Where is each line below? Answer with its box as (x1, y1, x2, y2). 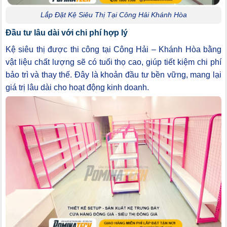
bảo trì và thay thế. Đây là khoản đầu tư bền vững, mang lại (6, 70, 221, 80)
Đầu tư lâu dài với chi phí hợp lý (6, 28, 128, 37)
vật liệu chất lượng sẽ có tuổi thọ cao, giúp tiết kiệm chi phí (6, 58, 221, 67)
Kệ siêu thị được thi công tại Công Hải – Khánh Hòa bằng (6, 45, 221, 54)
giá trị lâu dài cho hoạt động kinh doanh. (6, 83, 149, 92)
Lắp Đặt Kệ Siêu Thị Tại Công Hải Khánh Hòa (40, 11, 187, 19)
